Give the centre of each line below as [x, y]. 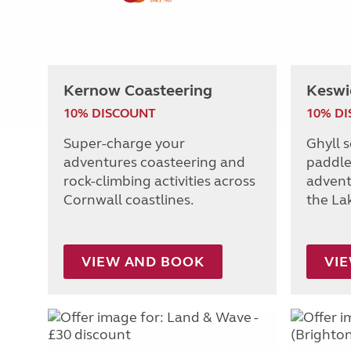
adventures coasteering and [154, 162]
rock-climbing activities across [159, 181]
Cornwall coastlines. [128, 199]
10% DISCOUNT [110, 113]
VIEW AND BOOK [143, 261]
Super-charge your [124, 143]
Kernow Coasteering [138, 90]
